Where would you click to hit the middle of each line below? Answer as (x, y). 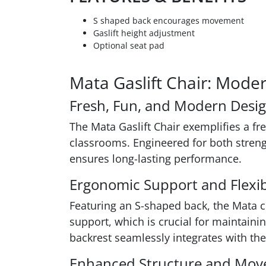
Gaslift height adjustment (144, 33)
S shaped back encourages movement (169, 20)
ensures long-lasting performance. (156, 159)
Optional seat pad (129, 45)
